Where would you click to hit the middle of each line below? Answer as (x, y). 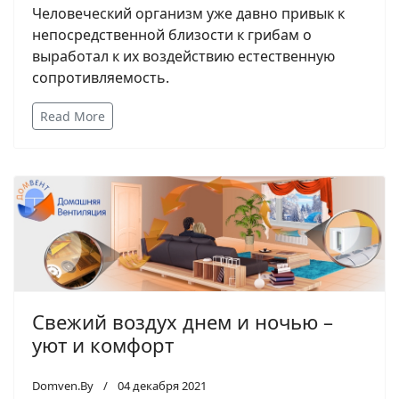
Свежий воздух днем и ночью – (183, 321)
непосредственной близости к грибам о (172, 34)
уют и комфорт (103, 344)
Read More (73, 116)
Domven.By (63, 385)
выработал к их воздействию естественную (183, 56)
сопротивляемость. (101, 77)
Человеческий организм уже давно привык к (188, 13)
